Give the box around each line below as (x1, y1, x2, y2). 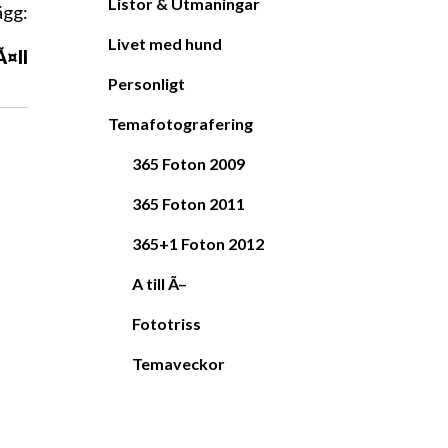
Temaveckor (132, 354, 225, 374)
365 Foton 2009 (132, 154, 245, 174)
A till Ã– (132, 274, 187, 294)
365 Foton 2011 (132, 194, 245, 214)
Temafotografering (108, 114, 253, 134)
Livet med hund (108, 34, 222, 54)
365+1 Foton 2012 (132, 234, 264, 254)
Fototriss (132, 314, 201, 334)
